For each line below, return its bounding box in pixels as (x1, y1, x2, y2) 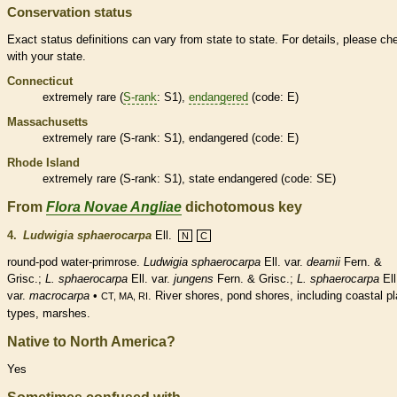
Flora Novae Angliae (46, 198, 182, 214)
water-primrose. (58, 254, 144, 269)
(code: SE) (277, 171, 336, 185)
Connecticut (7, 74, 73, 88)
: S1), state (157, 171, 218, 185)
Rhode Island (7, 155, 80, 169)
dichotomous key (182, 198, 302, 214)
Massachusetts (7, 114, 88, 128)
